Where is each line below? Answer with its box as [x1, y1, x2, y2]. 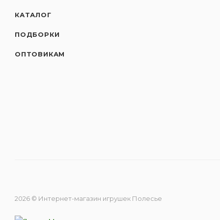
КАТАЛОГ [15, 11, 52, 19]
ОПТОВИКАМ [15, 50, 65, 58]
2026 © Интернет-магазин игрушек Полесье [15, 194, 162, 203]
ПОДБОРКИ [15, 30, 60, 39]
